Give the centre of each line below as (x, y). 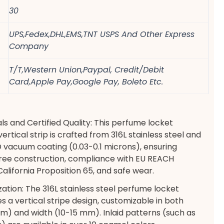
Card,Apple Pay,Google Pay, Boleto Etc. (86, 82)
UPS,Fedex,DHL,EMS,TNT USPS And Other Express (102, 34)
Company (29, 46)
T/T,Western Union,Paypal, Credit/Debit (87, 70)
